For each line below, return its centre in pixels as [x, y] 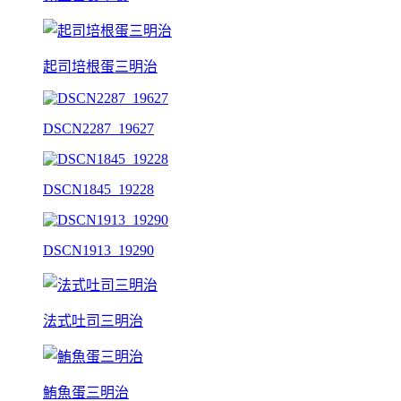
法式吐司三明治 [93, 320]
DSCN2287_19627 [98, 128]
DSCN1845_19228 [98, 189]
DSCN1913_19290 [98, 250]
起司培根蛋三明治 [100, 66]
